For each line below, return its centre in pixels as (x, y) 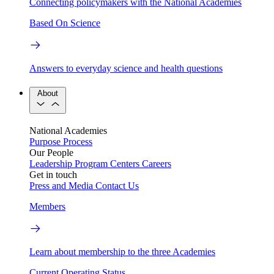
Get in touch (53, 174)
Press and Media (61, 185)
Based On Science (65, 23)
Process (78, 141)
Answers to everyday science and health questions (126, 68)
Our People (51, 152)
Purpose (45, 141)
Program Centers (107, 163)
